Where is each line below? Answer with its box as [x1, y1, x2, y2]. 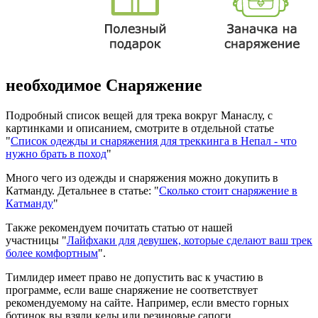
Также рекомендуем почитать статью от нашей [6, 221, 233, 234]
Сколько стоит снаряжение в [159, 184, 297, 197]
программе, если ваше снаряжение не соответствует [6, 283, 258, 296]
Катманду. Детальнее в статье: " [6, 184, 159, 197]
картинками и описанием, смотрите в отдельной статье [6, 121, 274, 134]
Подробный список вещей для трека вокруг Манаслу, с [6, 109, 273, 121]
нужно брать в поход [6, 147, 106, 160]
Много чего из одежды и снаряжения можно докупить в [6, 171, 278, 184]
